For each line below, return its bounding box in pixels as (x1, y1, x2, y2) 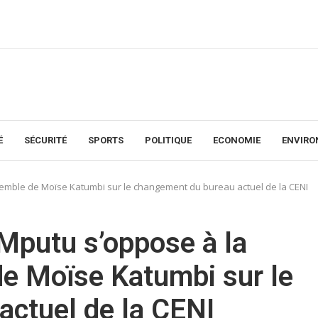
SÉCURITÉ (24, 134, 67, 146)
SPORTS (88, 134, 124, 146)
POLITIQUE (145, 134, 192, 146)
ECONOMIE (213, 134, 261, 146)
